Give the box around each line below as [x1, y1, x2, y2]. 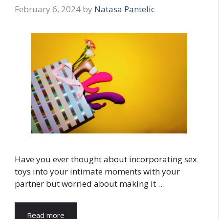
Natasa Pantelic [94, 3, 155, 15]
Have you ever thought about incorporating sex [15, 153, 197, 165]
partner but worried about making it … [15, 178, 165, 190]
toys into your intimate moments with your [15, 166, 180, 177]
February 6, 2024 [15, 3, 81, 15]
